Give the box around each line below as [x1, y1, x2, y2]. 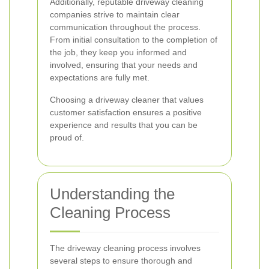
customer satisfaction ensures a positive [50, 107, 202, 117]
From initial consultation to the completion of [50, 35, 217, 44]
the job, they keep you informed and [50, 47, 187, 57]
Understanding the [50, 185, 175, 203]
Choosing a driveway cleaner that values [50, 95, 204, 104]
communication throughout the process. [50, 22, 201, 32]
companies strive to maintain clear [50, 10, 180, 19]
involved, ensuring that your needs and [50, 60, 198, 70]
